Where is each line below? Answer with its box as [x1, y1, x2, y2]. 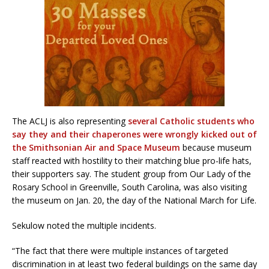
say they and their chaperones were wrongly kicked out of [12, 128, 257, 141]
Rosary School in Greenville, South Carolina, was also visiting [12, 181, 247, 193]
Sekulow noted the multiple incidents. [12, 220, 156, 232]
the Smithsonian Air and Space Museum [12, 142, 180, 154]
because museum [180, 142, 252, 154]
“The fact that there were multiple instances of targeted [12, 245, 228, 257]
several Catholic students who [128, 115, 255, 127]
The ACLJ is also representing [12, 115, 128, 127]
